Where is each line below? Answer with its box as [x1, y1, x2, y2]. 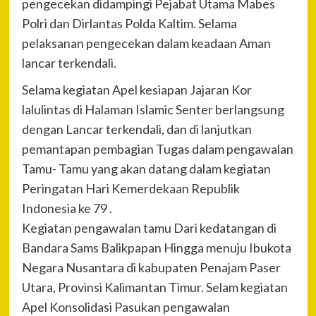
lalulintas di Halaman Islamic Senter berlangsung [21, 102, 284, 118]
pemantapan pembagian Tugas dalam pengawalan [21, 141, 293, 157]
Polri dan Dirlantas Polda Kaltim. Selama [21, 16, 237, 32]
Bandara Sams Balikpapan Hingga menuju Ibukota [21, 240, 291, 256]
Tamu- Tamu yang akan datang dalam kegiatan [21, 161, 271, 177]
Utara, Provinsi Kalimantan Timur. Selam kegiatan [21, 279, 288, 296]
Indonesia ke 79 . [21, 200, 112, 217]
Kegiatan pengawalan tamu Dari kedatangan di [21, 220, 276, 236]
